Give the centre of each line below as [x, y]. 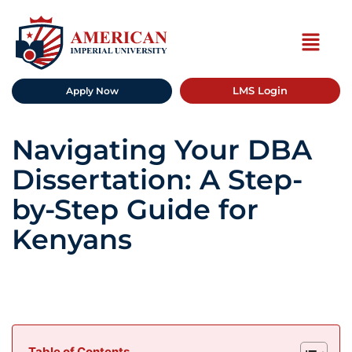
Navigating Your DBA [162, 150]
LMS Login [260, 91]
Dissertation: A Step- [157, 180]
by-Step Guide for [135, 210]
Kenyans [72, 240]
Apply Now [92, 90]
